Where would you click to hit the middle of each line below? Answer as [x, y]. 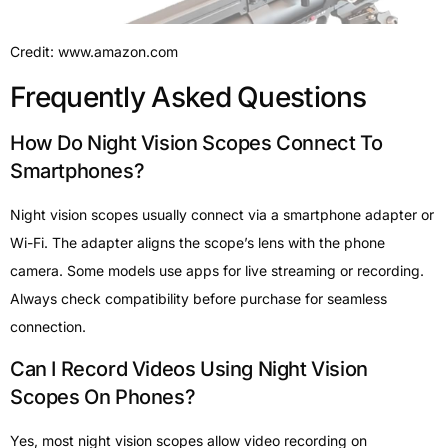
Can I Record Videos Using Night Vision [189, 369]
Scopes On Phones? [103, 397]
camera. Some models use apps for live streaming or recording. [217, 270]
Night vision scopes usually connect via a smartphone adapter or [222, 214]
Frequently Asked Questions [188, 96]
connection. [48, 326]
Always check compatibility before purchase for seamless [198, 298]
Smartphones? [77, 170]
